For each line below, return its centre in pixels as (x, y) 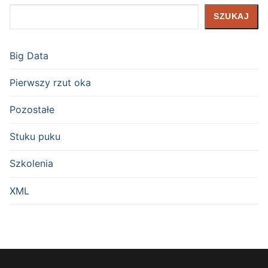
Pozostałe (32, 109)
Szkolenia (31, 164)
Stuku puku (35, 137)
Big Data (29, 55)
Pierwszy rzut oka (50, 82)
